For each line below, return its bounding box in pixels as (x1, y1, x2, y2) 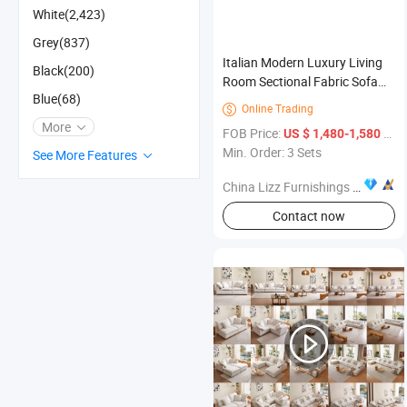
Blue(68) (33, 90, 81, 107)
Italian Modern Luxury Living (223, 54, 382, 72)
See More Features (33, 146, 137, 164)
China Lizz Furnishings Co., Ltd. (223, 178, 352, 196)
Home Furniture (223, 111, 311, 129)
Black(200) (33, 62, 94, 79)
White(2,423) (33, 5, 105, 23)
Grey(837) (33, 34, 90, 51)
